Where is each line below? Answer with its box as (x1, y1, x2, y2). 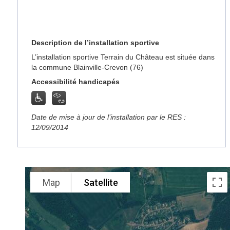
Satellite (84, 177, 119, 188)
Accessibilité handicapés (31, 78, 120, 86)
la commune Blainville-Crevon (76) (31, 63, 144, 71)
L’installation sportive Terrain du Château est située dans (31, 53, 215, 61)
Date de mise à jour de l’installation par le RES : (31, 113, 186, 121)
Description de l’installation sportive (31, 39, 160, 47)
